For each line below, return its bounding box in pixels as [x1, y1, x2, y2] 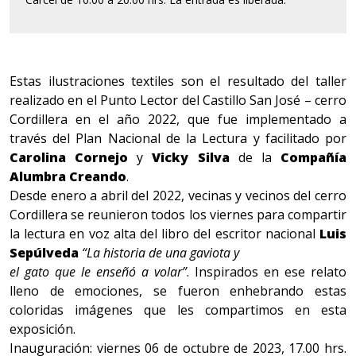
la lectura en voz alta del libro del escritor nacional [10, 225, 319, 243]
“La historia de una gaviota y [82, 244, 239, 262]
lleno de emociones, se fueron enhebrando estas [10, 282, 346, 300]
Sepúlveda [10, 244, 79, 262]
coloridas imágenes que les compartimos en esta [10, 301, 346, 319]
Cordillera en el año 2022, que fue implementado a [10, 110, 346, 129]
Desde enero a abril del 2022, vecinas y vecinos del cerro [10, 187, 346, 205]
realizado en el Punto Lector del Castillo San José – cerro [10, 91, 346, 110]
